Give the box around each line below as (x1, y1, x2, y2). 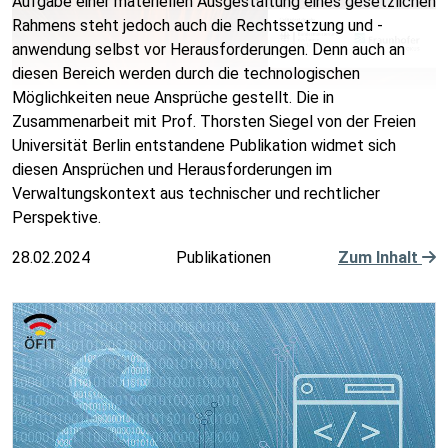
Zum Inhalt (337, 248, 422, 267)
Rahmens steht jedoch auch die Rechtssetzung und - (12, 16, 383, 35)
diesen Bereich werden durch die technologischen (12, 64, 360, 83)
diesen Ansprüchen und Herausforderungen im (12, 160, 332, 179)
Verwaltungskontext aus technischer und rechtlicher (12, 184, 380, 203)
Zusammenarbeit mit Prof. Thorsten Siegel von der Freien (12, 112, 416, 131)
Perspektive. (12, 208, 101, 227)
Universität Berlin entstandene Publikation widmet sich (12, 136, 396, 155)
